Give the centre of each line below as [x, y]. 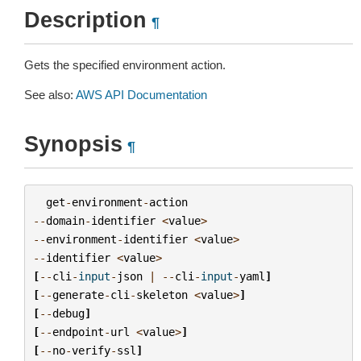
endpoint [78, 332]
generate [78, 295]
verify [91, 350]
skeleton [162, 295]
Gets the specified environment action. [125, 65]
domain [65, 220]
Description [85, 20]
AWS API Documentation [141, 95]
